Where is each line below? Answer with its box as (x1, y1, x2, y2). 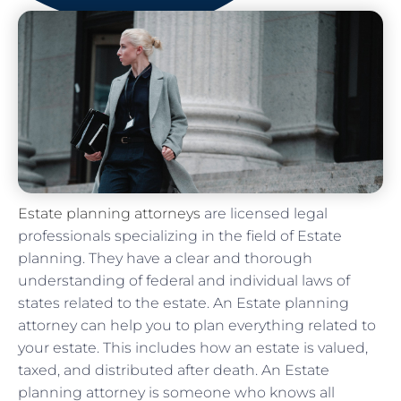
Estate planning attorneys (18, 204, 200, 222)
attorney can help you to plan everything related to (18, 316, 376, 334)
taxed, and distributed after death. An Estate (18, 361, 329, 379)
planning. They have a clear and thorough (18, 249, 312, 267)
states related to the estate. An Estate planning (18, 294, 349, 311)
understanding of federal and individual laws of (18, 271, 350, 289)
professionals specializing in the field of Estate (18, 226, 342, 244)
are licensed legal (200, 204, 328, 222)
